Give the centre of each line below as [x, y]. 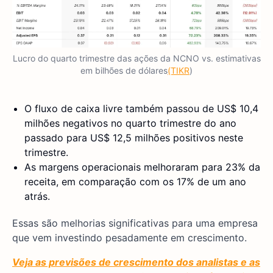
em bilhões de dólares [124, 71]
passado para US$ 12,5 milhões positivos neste [134, 138]
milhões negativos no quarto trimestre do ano [130, 123]
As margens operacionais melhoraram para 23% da [142, 167]
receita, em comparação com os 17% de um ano [135, 182]
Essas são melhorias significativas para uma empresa [135, 223]
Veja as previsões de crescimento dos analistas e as [136, 262]
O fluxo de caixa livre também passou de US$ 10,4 [141, 109]
